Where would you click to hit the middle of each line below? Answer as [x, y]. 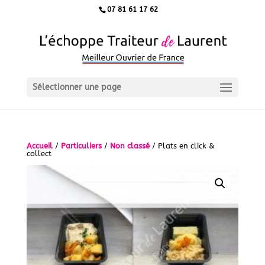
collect [39, 153]
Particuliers [81, 146]
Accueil [39, 146]
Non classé [130, 146]
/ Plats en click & [182, 146]
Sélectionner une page [77, 87]
